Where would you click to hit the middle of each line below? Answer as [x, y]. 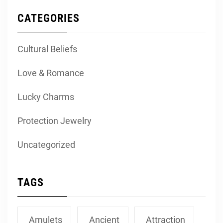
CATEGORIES [49, 18]
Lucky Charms [46, 97]
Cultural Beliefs [47, 49]
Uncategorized [46, 145]
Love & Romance [51, 73]
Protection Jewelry [55, 121]
